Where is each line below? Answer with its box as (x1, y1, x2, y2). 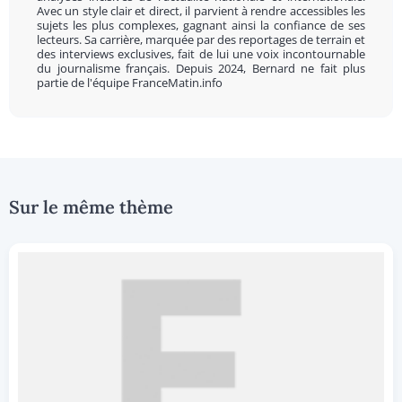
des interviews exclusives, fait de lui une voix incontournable (37, 46, 365, 62)
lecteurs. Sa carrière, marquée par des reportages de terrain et (37, 31, 365, 48)
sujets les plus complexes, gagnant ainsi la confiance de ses (37, 17, 365, 33)
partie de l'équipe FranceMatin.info (37, 74, 223, 91)
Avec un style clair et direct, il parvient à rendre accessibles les (37, 3, 365, 19)
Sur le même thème (9, 196, 173, 218)
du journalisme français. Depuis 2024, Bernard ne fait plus (37, 60, 365, 76)
